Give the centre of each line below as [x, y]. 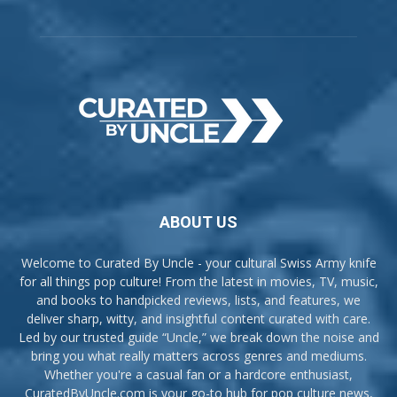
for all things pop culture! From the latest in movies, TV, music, [198, 281]
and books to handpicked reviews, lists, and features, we [198, 300]
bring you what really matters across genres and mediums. [198, 355]
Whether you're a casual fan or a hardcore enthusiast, [198, 374]
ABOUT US [198, 222]
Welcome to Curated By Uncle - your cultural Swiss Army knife [198, 262]
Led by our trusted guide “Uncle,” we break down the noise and [198, 337]
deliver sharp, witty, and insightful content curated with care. [198, 318]
